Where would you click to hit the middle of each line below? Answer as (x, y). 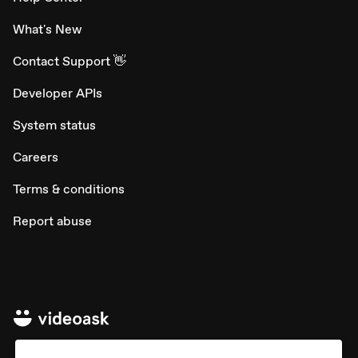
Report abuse (52, 221)
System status (54, 125)
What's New (47, 30)
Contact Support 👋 (70, 62)
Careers (36, 157)
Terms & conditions (69, 189)
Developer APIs (58, 93)
